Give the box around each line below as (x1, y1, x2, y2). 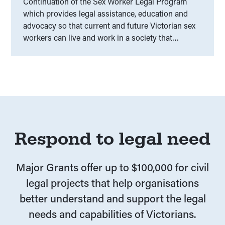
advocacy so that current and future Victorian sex (23, 20, 196, 31)
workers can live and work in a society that (23, 32, 173, 43)
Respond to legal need (15, 128, 210, 149)
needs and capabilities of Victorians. (29, 207, 196, 221)
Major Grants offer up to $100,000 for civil (16, 160, 209, 174)
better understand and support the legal (19, 191, 206, 205)
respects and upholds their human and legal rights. (23, 44, 202, 55)
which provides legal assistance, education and (23, 8, 188, 19)
